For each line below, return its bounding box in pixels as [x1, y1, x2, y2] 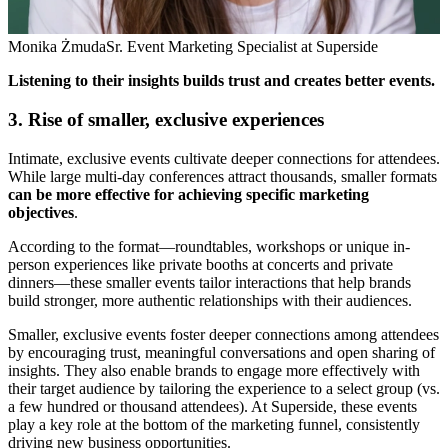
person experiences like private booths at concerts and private [8, 255, 393, 273]
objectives [8, 203, 74, 221]
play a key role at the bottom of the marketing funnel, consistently [8, 415, 420, 433]
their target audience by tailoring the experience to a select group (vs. [8, 379, 440, 397]
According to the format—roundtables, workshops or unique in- [8, 237, 410, 255]
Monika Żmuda [8, 38, 106, 56]
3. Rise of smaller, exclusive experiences [8, 108, 324, 130]
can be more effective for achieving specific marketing [8, 185, 369, 203]
